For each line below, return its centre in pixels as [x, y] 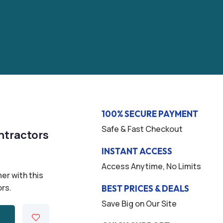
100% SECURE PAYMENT [150, 114]
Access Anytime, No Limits [151, 166]
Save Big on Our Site [139, 204]
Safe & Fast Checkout [142, 129]
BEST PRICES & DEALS [145, 188]
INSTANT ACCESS [137, 151]
